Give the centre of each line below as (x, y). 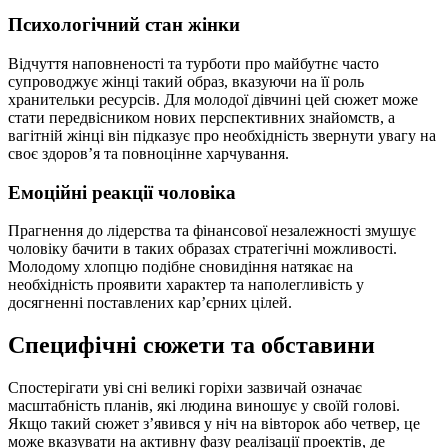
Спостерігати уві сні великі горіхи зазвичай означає (185, 388)
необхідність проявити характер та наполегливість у (186, 285)
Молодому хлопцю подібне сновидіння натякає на (180, 267)
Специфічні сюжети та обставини (191, 345)
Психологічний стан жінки (124, 25)
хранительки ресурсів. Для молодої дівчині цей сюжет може (213, 99)
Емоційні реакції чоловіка (122, 192)
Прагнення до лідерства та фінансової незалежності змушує (212, 231)
